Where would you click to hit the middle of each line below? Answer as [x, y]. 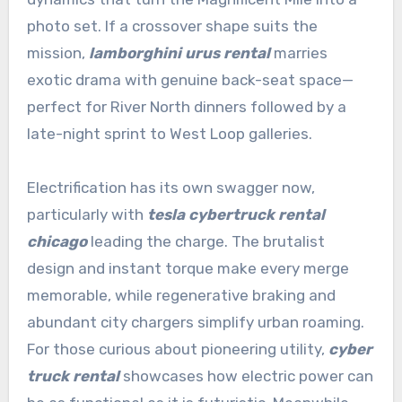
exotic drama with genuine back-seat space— [190, 79]
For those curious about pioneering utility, [177, 349]
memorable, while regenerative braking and [181, 295]
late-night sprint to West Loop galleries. [169, 133]
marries [298, 52]
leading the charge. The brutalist [205, 241]
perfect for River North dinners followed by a [186, 106]
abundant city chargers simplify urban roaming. [195, 322]
